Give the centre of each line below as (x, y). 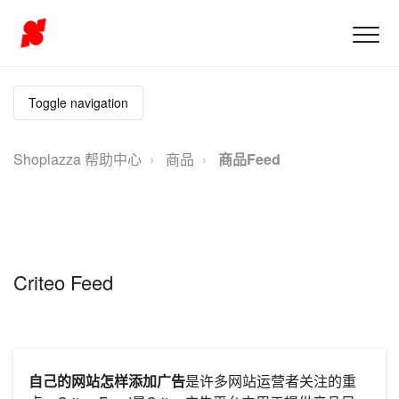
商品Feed (249, 159)
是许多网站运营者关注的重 (271, 381)
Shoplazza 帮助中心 (77, 159)
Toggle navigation (78, 102)
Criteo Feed (63, 281)
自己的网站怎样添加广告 (107, 381)
